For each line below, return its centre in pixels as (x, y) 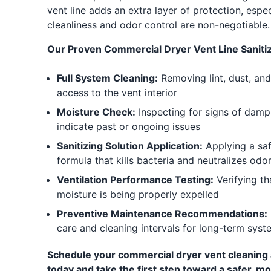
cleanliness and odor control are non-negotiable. (158, 25)
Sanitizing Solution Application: (129, 146)
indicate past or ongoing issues (128, 126)
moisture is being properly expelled (138, 194)
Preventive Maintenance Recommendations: (162, 214)
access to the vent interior (117, 93)
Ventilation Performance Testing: (135, 180)
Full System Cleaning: (107, 78)
